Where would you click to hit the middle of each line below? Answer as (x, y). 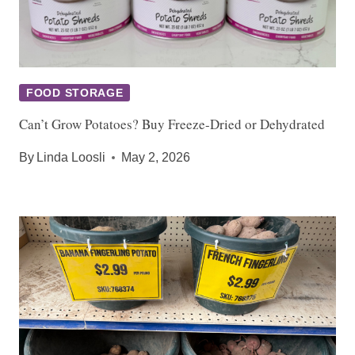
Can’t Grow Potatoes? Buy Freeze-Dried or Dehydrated (172, 124)
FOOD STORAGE (75, 93)
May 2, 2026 (156, 158)
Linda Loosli (71, 158)
